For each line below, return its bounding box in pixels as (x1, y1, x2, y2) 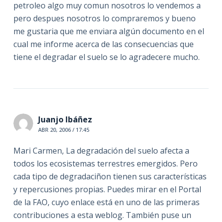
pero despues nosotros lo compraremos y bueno (13, 13, 196, 24)
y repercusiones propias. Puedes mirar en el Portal (13, 184, 201, 195)
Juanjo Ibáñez (38, 114, 92, 125)
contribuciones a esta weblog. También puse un (13, 210, 191, 221)
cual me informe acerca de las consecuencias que (13, 39, 194, 50)
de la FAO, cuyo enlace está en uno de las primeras (13, 197, 200, 208)
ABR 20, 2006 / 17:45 (38, 126, 89, 134)
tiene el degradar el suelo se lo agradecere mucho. (13, 52, 200, 63)
